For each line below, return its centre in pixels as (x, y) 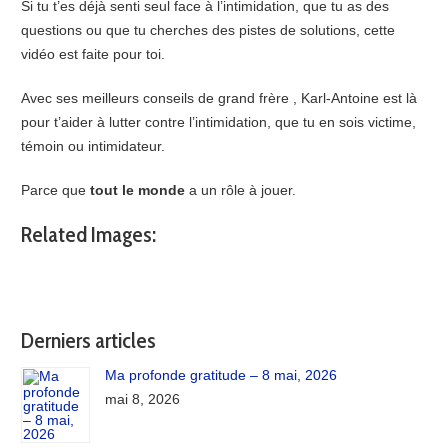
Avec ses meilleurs (82, 97)
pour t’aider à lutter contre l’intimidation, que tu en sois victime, (219, 121)
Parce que (56, 189)
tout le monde (140, 189)
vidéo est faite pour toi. (93, 53)
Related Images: (89, 234)
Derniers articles (89, 340)
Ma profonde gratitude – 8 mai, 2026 (221, 375)
